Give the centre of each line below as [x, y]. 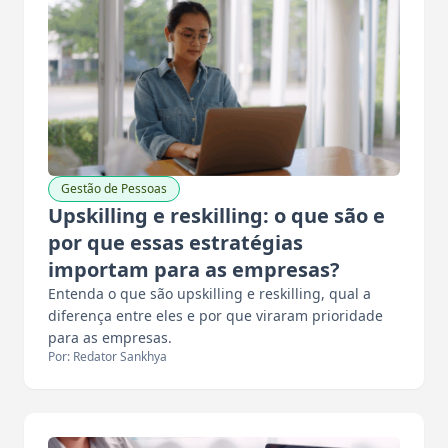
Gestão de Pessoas [114, 188]
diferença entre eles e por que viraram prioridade [215, 315]
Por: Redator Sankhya [107, 356]
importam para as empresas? [194, 269]
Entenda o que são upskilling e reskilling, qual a [209, 293]
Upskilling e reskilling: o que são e [216, 215]
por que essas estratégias [175, 242]
